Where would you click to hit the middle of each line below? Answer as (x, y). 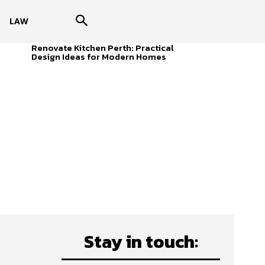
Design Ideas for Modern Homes (98, 56)
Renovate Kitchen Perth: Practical (102, 47)
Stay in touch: (141, 241)
